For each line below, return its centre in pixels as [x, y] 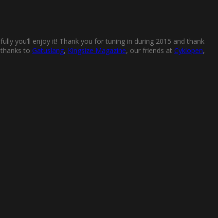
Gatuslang [48, 51]
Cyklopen [189, 51]
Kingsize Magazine [97, 51]
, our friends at [150, 51]
